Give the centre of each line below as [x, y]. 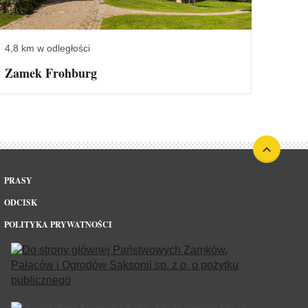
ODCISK [21, 202]
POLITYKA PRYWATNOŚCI [58, 224]
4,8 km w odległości [47, 48]
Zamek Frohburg [51, 73]
